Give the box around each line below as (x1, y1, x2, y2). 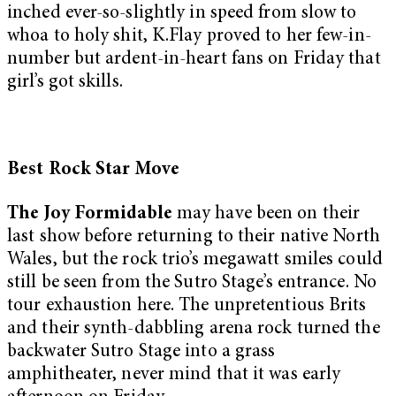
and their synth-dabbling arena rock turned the (7, 319, 380, 339)
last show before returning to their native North (7, 227, 380, 247)
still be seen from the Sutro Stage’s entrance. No (7, 273, 377, 293)
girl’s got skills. (7, 72, 123, 92)
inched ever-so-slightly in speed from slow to (7, 4, 357, 23)
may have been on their (171, 204, 361, 224)
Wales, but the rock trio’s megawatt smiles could (7, 250, 383, 270)
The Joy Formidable (7, 204, 172, 224)
